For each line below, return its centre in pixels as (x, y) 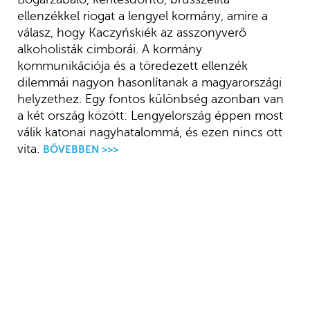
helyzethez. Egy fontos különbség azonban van (150, 99)
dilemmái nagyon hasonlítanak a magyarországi (149, 83)
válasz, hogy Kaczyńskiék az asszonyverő (131, 33)
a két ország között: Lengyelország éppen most (150, 116)
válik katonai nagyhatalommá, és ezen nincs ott (149, 133)
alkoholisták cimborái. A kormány (109, 49)
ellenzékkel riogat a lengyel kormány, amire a (142, 16)
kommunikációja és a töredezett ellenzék (132, 66)
